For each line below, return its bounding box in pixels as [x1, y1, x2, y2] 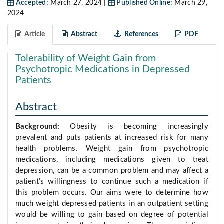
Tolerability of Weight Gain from [15, 53, 156, 64]
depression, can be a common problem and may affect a [15, 167, 208, 175]
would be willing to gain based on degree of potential [15, 211, 208, 219]
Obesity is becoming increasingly [70, 123, 208, 131]
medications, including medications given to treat [15, 156, 208, 164]
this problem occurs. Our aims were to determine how [15, 189, 208, 197]
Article [21, 31, 45, 38]
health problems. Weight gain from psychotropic [15, 145, 208, 153]
